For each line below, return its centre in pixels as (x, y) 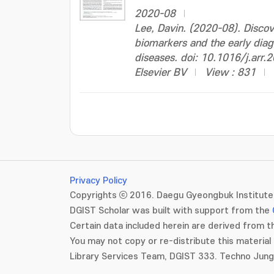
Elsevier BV (161, 73)
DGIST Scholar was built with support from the (171, 211)
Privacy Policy (98, 181)
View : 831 (230, 73)
